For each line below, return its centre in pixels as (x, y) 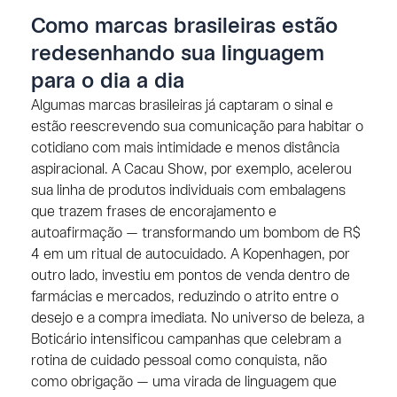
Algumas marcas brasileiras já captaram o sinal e (182, 105)
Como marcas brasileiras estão (184, 26)
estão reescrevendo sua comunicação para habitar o (197, 127)
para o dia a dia (107, 81)
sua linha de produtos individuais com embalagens (188, 191)
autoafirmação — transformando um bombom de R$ (195, 233)
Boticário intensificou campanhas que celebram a (186, 339)
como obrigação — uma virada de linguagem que (183, 382)
